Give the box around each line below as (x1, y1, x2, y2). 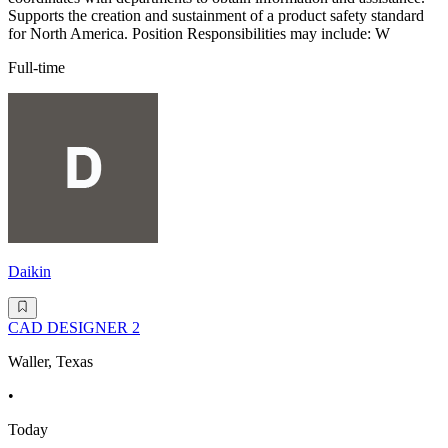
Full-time (8, 59, 65, 77)
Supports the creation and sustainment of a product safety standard (8, 7, 424, 25)
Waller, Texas (8, 353, 93, 371)
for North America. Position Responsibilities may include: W (8, 25, 390, 43)
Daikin (8, 263, 51, 281)
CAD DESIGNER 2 (8, 319, 140, 337)
